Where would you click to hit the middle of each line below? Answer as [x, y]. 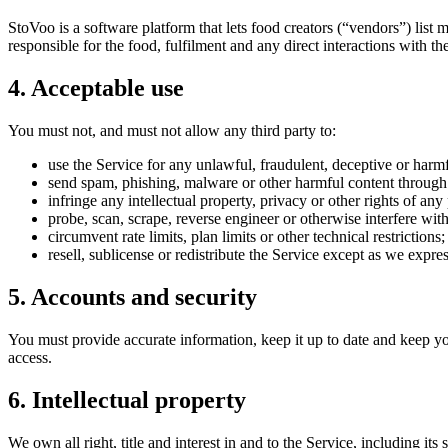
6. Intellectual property [127, 399]
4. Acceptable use [96, 88]
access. [30, 357]
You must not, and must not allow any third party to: [172, 131]
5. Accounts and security [132, 296]
